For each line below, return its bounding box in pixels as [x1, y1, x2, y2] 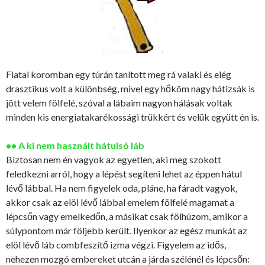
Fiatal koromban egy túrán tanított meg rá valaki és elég [6, 68, 231, 80]
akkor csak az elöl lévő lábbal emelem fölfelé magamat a [6, 196, 234, 208]
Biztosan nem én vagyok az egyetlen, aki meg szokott [6, 153, 221, 165]
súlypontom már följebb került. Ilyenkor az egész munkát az [6, 224, 247, 236]
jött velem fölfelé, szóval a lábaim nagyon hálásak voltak [6, 96, 232, 108]
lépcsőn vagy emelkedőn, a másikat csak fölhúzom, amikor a [6, 210, 248, 222]
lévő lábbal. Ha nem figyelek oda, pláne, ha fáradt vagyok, [6, 182, 237, 193]
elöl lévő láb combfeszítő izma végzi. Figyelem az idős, [6, 238, 226, 250]
